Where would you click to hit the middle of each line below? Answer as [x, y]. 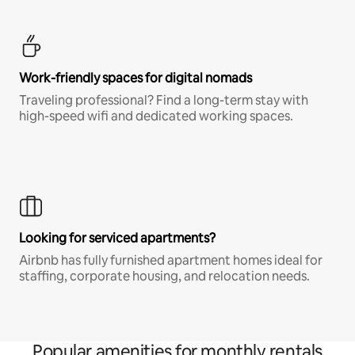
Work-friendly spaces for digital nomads [136, 78]
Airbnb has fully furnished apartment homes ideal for [171, 260]
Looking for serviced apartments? [117, 238]
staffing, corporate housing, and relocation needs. [164, 276]
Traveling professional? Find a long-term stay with [164, 100]
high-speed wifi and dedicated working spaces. [156, 116]
